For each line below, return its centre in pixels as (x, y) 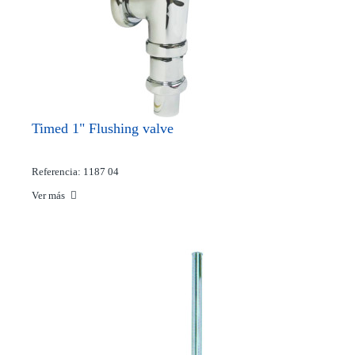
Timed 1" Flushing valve (103, 128)
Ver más (50, 195)
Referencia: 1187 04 (75, 172)
